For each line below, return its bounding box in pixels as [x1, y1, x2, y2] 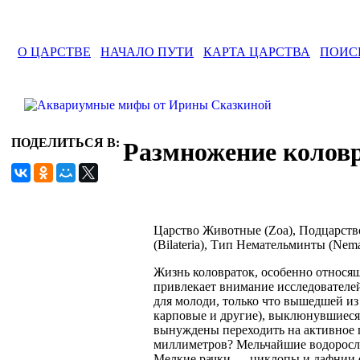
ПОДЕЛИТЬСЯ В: [11, 136, 120, 149]
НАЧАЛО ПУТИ [100, 45, 194, 59]
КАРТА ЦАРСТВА [203, 45, 310, 59]
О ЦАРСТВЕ [18, 45, 91, 59]
